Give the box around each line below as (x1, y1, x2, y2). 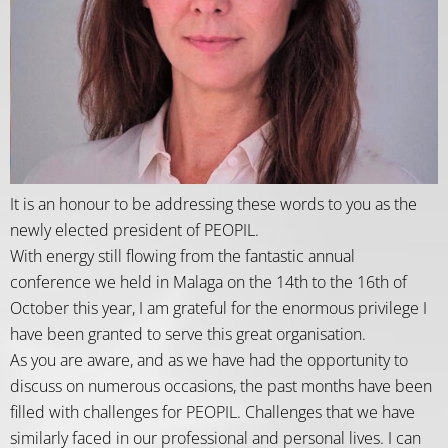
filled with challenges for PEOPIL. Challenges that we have (10, 401, 415, 423)
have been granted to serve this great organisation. (10, 323, 366, 345)
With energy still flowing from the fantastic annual (10, 245, 355, 267)
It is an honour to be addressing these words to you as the (10, 193, 417, 215)
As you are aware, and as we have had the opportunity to (10, 349, 408, 371)
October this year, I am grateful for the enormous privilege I (10, 297, 427, 319)
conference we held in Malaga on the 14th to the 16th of (10, 271, 407, 293)
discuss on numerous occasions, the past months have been (10, 375, 432, 397)
